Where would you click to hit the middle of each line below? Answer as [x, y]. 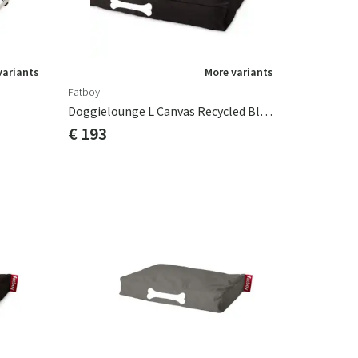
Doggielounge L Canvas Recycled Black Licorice [266, 111]
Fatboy [84, 92]
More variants [239, 72]
